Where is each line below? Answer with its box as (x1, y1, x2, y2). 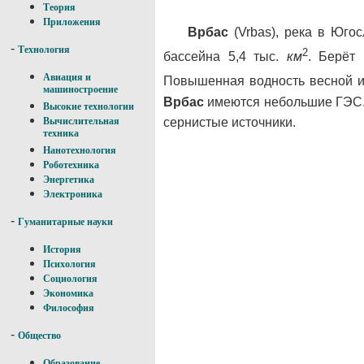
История (43, 244, 81, 255)
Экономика (43, 288, 93, 299)
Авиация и (43, 71, 91, 83)
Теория (43, 2, 76, 13)
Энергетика (43, 174, 94, 185)
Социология (43, 273, 97, 284)
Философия (43, 302, 94, 314)
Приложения (43, 16, 101, 28)
